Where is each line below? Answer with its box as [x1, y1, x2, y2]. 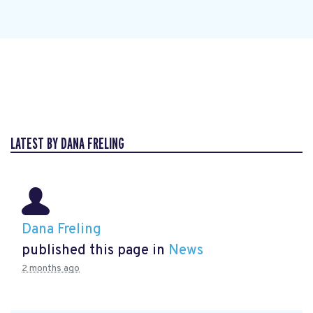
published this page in [22, 241, 168, 260]
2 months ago [22, 262, 80, 275]
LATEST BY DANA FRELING [10, 136, 124, 152]
